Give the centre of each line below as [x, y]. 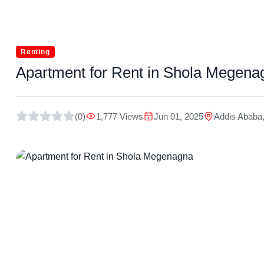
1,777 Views [120, 116]
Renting [35, 52]
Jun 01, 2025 [179, 116]
